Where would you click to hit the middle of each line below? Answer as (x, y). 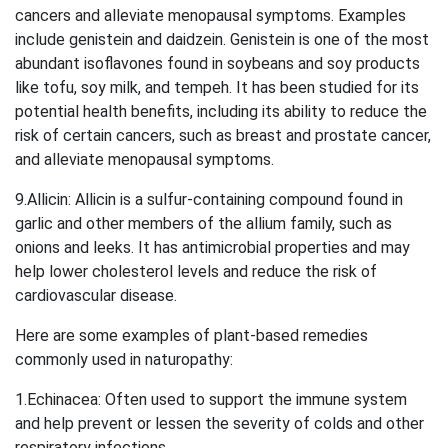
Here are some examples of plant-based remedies (191, 335)
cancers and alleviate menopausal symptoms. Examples (210, 15)
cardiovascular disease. (96, 295)
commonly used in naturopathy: (124, 359)
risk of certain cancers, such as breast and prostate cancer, (223, 135)
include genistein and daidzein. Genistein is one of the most (222, 39)
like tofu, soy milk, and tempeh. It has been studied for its (217, 87)
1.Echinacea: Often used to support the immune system (211, 399)
